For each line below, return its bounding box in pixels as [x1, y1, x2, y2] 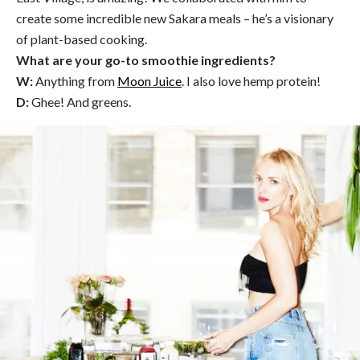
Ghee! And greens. [29, 94, 131, 110]
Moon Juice [117, 73, 182, 89]
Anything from [33, 73, 117, 89]
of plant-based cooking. [16, 31, 147, 47]
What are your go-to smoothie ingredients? [16, 52, 276, 68]
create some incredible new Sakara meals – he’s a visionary [16, 10, 333, 27]
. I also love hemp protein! [182, 73, 321, 89]
